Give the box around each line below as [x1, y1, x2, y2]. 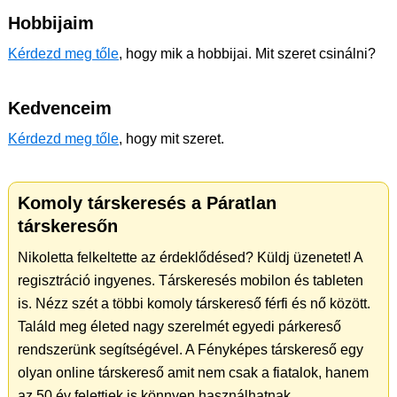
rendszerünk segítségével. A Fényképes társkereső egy [18, 342, 363, 357]
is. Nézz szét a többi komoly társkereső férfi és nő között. [18, 296, 370, 311]
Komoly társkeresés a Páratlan [18, 193, 276, 213]
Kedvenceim [8, 98, 112, 118]
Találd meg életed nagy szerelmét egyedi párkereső [18, 319, 341, 334]
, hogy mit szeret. [119, 131, 224, 146]
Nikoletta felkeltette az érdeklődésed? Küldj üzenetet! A [18, 250, 362, 265]
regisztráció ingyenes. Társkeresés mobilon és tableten [18, 273, 363, 288]
